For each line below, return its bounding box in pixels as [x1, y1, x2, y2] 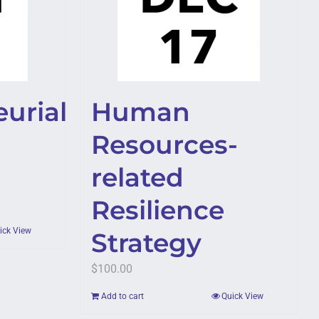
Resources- [91, 129, 238, 160]
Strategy [91, 227, 202, 258]
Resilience [91, 194, 224, 226]
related [91, 162, 184, 193]
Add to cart [101, 291, 144, 301]
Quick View [221, 291, 263, 301]
